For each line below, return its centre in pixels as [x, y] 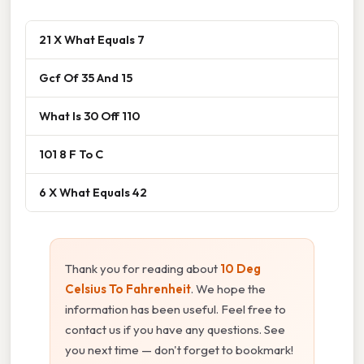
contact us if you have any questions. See [175, 329]
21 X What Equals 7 [92, 39]
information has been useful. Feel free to [175, 309]
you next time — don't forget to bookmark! [179, 349]
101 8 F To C [71, 154]
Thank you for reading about [143, 268]
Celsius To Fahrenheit [128, 288]
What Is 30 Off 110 [89, 115]
